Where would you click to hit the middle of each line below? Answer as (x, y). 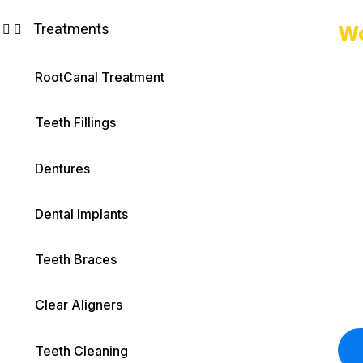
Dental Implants (82, 214)
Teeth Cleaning (82, 350)
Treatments (72, 29)
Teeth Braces (76, 260)
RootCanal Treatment (100, 77)
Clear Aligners (79, 305)
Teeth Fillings (76, 123)
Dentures (63, 168)
